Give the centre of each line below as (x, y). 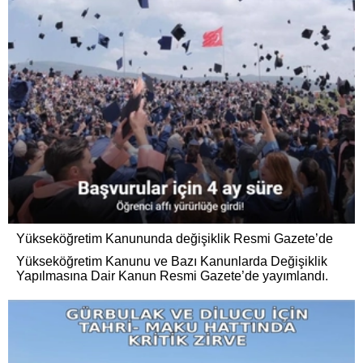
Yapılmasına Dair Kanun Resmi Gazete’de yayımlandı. (172, 276)
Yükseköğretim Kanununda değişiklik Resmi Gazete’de (175, 239)
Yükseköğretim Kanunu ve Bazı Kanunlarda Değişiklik (172, 262)
